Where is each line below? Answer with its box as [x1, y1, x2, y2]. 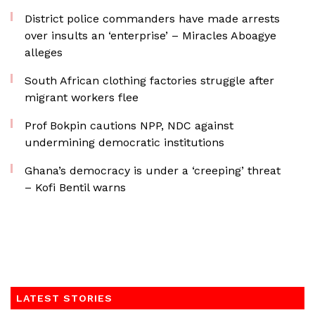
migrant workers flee [25, 91, 139, 104]
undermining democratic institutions [25, 136, 224, 149]
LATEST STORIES [16, 292, 112, 304]
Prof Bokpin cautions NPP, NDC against [25, 119, 233, 132]
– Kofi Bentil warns [25, 181, 126, 194]
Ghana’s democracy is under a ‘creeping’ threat [25, 164, 281, 177]
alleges [25, 46, 63, 59]
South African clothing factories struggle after [25, 74, 274, 87]
